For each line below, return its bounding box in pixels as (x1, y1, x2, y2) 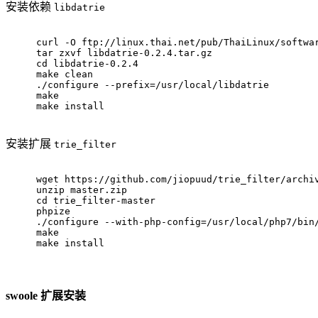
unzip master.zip (36, 185, 127, 196)
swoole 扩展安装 (6, 289, 86, 302)
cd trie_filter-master (36, 195, 155, 207)
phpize (36, 206, 70, 217)
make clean (36, 69, 93, 80)
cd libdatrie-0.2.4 (36, 58, 138, 70)
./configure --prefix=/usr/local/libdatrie (36, 79, 269, 91)
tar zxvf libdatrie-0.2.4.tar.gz (36, 48, 212, 59)
